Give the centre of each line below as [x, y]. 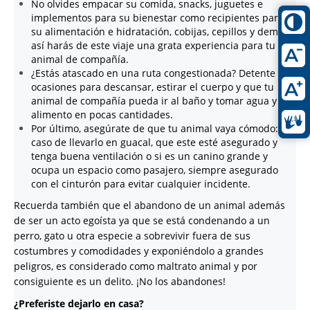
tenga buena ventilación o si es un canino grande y [149, 156]
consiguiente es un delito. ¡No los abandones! [121, 282]
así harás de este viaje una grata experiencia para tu [153, 46]
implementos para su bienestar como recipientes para [157, 18]
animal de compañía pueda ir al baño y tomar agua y [154, 101]
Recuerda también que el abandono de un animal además [149, 206]
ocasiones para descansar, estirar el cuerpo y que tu [153, 87]
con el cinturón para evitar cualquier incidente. [142, 184]
